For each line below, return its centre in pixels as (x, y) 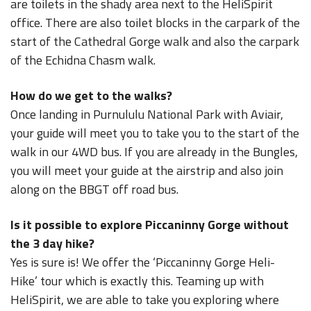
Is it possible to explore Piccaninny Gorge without (150, 225)
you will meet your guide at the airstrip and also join (147, 170)
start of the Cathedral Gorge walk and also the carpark (155, 41)
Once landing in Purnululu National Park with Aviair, (147, 114)
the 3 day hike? (52, 243)
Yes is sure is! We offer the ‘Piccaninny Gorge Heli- (143, 262)
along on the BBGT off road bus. (94, 189)
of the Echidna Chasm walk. (83, 60)
